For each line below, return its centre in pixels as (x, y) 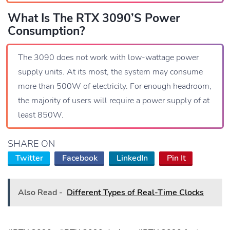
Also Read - (40, 193)
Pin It (176, 158)
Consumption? (46, 31)
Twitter (29, 158)
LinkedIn (132, 158)
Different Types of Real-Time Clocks (135, 193)
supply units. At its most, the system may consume (110, 72)
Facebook (80, 158)
